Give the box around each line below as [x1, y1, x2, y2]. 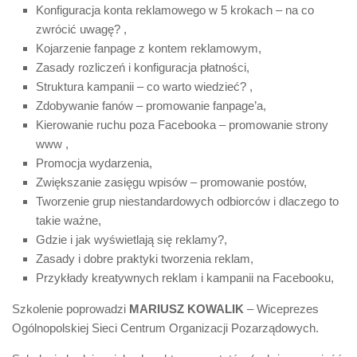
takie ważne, [36, 214, 101, 227]
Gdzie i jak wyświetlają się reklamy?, [36, 233, 227, 246]
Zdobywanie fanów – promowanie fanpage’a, [36, 99, 266, 112]
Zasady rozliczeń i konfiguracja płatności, [36, 61, 249, 74]
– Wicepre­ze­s [244, 302, 319, 316]
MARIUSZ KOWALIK [129, 302, 244, 316]
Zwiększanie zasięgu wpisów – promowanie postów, [36, 175, 307, 189]
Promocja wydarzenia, [36, 156, 152, 170]
